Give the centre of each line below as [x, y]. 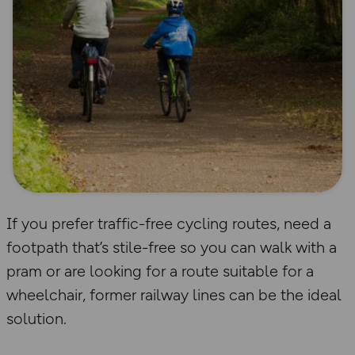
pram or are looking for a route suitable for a [160, 271]
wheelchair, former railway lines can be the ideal [174, 295]
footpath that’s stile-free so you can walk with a [172, 248]
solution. [36, 319]
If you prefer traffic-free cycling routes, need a [169, 224]
